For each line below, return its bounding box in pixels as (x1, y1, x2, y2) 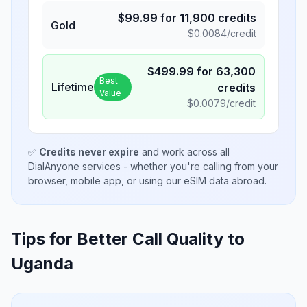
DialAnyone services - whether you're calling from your (28, 160, 278, 172)
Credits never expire (39, 146, 139, 158)
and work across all (139, 146, 230, 158)
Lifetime (51, 79, 94, 94)
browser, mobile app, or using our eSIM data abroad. (28, 175, 267, 186)
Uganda (11, 254, 73, 273)
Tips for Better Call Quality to (11, 229, 245, 249)
